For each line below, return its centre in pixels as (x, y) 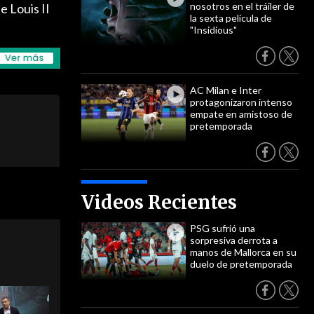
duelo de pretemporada (241, 264)
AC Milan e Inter (226, 90)
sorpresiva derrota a (234, 240)
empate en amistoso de (241, 114)
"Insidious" (213, 30)
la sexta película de (231, 18)
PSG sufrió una (223, 228)
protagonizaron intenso (241, 102)
